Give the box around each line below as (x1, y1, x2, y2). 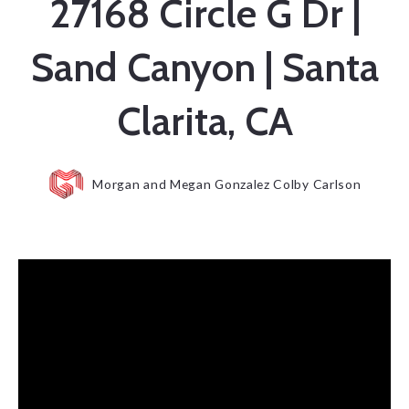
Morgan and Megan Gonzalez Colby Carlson (92, 176, 362, 193)
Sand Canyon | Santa (30, 43, 379, 92)
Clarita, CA (116, 97, 293, 146)
